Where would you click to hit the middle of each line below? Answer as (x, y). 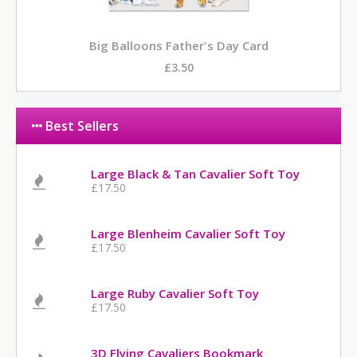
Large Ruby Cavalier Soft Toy (175, 293)
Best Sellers (80, 126)
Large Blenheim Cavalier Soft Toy (188, 233)
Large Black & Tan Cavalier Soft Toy (196, 173)
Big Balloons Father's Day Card (178, 45)
